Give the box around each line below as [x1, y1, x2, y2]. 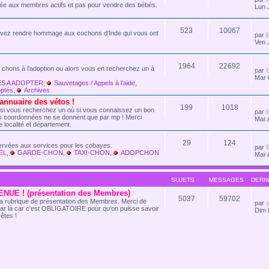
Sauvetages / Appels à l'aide [54, 79, 135, 86]
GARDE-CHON [17, 148, 63, 156]
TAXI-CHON [74, 148, 110, 156]
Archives [24, 86, 50, 94]
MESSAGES [208, 176, 244, 183]
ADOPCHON [121, 148, 159, 156]
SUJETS [171, 176, 195, 183]
